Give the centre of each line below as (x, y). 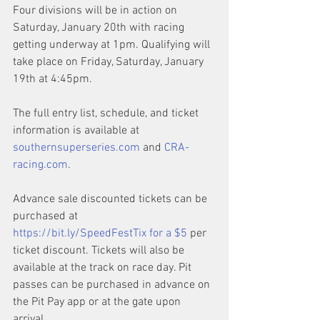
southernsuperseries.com (76, 148)
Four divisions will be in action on (96, 11)
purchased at (47, 217)
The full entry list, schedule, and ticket (107, 114)
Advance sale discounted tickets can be (111, 200)
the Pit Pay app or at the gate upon (98, 302)
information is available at (77, 131)
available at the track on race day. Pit (104, 268)
